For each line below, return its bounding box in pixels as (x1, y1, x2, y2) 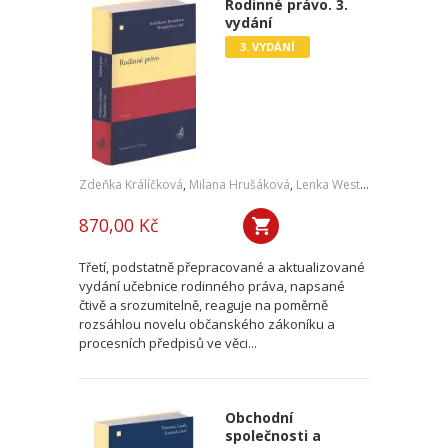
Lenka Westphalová (296, 176, 360, 193)
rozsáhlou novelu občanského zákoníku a (79, 315, 335, 333)
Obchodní (224, 408, 293, 427)
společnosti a (224, 426, 321, 445)
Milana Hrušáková (189, 176, 290, 193)
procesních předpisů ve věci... (79, 334, 257, 352)
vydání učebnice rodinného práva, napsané (79, 277, 345, 295)
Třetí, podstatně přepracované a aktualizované (79, 258, 365, 276)
